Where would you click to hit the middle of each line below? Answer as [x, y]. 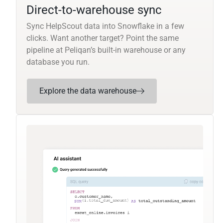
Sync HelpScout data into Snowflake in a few [105, 26]
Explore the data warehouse [88, 91]
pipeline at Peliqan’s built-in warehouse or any [106, 50]
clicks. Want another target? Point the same [103, 38]
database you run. [58, 62]
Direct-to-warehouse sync [94, 10]
